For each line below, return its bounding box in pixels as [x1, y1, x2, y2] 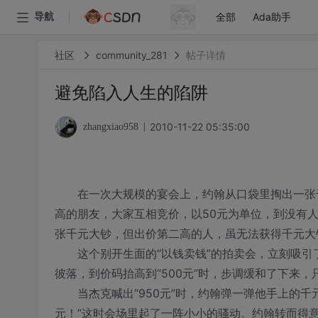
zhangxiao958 [82, 121, 138, 132]
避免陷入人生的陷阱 [54, 82, 208, 103]
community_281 [95, 48, 168, 61]
